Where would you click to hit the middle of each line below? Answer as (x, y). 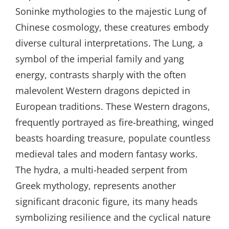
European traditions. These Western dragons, (113, 106)
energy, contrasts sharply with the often (101, 75)
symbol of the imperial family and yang (100, 59)
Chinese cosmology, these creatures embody (112, 27)
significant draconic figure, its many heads (107, 201)
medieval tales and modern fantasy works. (107, 154)
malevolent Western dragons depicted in (103, 90)
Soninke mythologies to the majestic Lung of (111, 11)
